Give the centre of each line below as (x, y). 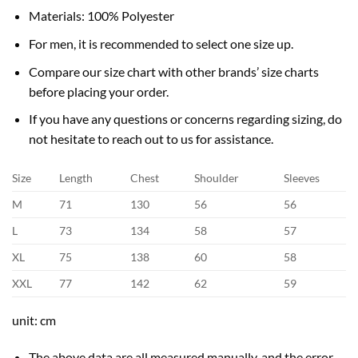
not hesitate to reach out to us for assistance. (151, 139)
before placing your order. (98, 91)
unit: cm (34, 320)
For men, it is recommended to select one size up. (161, 44)
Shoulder (217, 178)
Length (76, 178)
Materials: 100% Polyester (101, 16)
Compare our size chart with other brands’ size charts (173, 71)
